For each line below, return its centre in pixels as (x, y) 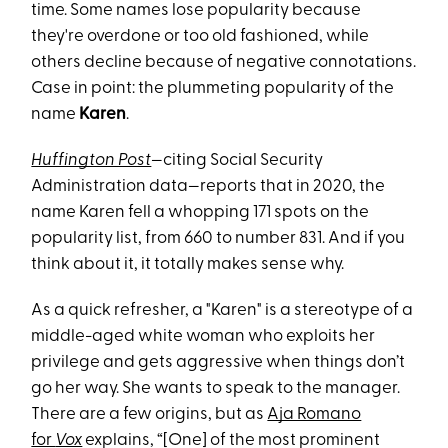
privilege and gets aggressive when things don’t (218, 362)
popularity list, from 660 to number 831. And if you (218, 238)
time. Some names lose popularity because (196, 10)
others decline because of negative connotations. (224, 62)
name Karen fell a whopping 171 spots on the (200, 212)
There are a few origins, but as (149, 414)
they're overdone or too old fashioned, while (200, 36)
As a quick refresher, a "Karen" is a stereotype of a (222, 310)
